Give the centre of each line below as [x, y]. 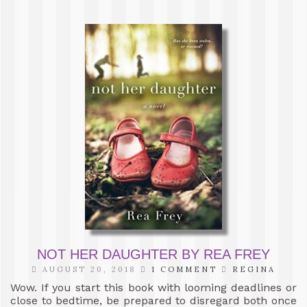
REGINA [254, 269]
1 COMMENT [184, 269]
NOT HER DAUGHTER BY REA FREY [153, 254]
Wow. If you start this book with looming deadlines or [153, 287]
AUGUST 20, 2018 [89, 269]
